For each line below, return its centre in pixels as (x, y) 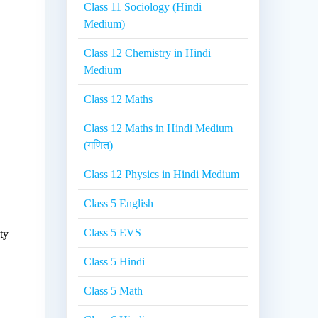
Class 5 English (119, 204)
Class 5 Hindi (115, 262)
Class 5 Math (114, 291)
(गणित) (99, 146)
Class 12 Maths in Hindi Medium (159, 128)
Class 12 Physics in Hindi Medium (162, 175)
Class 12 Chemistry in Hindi (148, 53)
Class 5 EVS (113, 233)
